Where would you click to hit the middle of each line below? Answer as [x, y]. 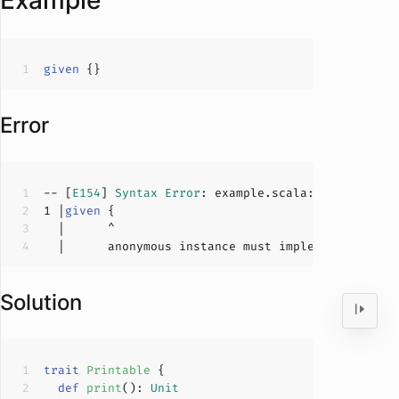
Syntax [136, 193]
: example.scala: [257, 193]
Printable [118, 370]
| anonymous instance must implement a [204, 246]
